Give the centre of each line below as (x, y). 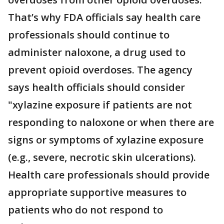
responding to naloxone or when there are (111, 122)
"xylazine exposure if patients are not (100, 105)
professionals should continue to (89, 35)
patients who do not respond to (85, 210)
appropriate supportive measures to (97, 192)
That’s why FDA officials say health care (104, 17)
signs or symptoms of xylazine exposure (106, 140)
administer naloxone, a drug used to (97, 52)
